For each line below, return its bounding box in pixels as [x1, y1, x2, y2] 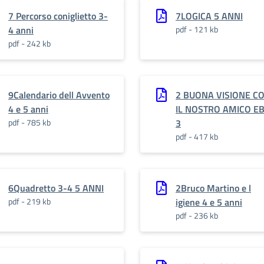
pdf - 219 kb [8, 195, 51, 207]
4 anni [8, 23, 34, 37]
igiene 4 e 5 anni [176, 195, 242, 209]
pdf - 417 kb [176, 130, 218, 143]
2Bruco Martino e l [176, 181, 251, 195]
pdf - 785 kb [8, 116, 51, 128]
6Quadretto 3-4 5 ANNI [8, 181, 104, 195]
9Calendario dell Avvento [8, 88, 110, 102]
